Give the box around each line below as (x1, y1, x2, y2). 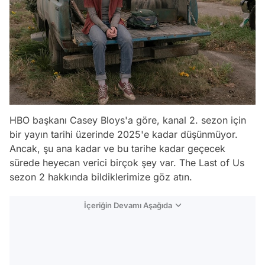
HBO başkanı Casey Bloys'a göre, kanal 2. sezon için (9, 114, 246, 126)
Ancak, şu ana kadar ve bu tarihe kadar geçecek (9, 142, 225, 154)
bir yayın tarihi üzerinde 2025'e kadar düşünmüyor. (9, 128, 238, 140)
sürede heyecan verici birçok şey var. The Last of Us (9, 156, 244, 169)
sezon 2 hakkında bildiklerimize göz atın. (9, 170, 192, 183)
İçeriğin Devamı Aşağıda (84, 200, 172, 210)
